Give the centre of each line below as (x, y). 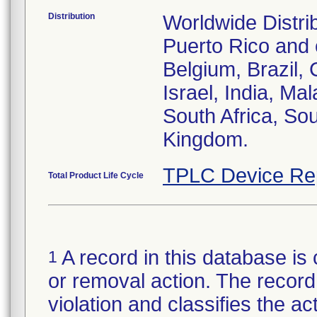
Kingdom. (206, 139)
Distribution (71, 16)
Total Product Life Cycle (96, 175)
